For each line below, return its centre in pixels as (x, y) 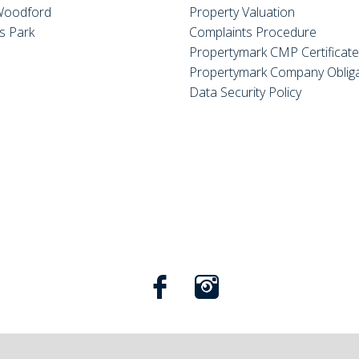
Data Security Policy (246, 92)
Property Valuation (242, 12)
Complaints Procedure (253, 32)
